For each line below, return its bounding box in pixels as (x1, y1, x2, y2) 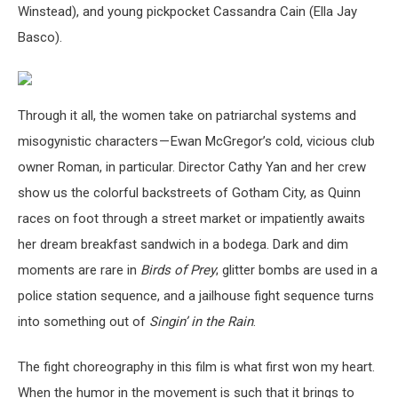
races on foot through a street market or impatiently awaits (18, 210, 365, 227)
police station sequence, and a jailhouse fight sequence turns (18, 287, 374, 304)
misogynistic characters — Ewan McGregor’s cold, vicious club (18, 132, 375, 149)
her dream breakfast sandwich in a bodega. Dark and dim (18, 235, 348, 252)
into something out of (18, 313, 149, 330)
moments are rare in (18, 261, 140, 278)
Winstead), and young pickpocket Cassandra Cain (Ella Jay (18, 4, 357, 20)
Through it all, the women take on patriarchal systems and (18, 107, 356, 123)
